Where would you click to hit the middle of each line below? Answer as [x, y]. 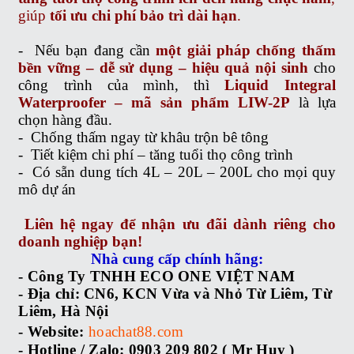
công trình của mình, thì [122, 85]
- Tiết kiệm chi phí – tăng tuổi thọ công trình [156, 154]
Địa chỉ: [53, 293]
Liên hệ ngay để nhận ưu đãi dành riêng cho [177, 224]
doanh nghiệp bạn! [81, 241]
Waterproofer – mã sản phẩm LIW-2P [154, 102]
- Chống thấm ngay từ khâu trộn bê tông [144, 137]
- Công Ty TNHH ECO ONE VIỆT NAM [157, 276]
